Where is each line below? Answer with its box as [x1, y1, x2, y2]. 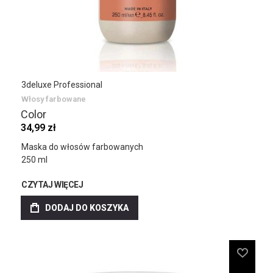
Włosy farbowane [21, 94, 86, 104]
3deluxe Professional [21, 80, 102, 90]
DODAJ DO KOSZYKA [45, 203, 129, 213]
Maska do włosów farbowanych [21, 142, 143, 152]
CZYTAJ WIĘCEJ [21, 180, 83, 190]
